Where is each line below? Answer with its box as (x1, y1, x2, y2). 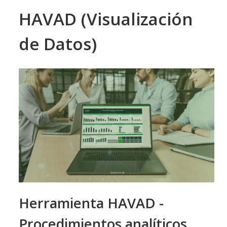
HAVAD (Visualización (19, 8, 193, 31)
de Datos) (19, 32, 97, 56)
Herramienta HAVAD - (19, 193, 164, 212)
